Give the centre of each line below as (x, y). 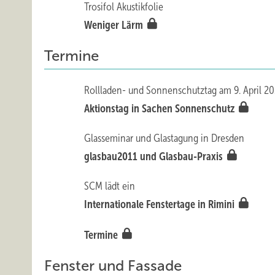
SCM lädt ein (110, 186)
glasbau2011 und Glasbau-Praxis (155, 157)
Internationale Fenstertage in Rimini (161, 204)
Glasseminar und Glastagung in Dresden (165, 138)
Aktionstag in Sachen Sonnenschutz (161, 109)
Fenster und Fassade (113, 266)
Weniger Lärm (115, 25)
